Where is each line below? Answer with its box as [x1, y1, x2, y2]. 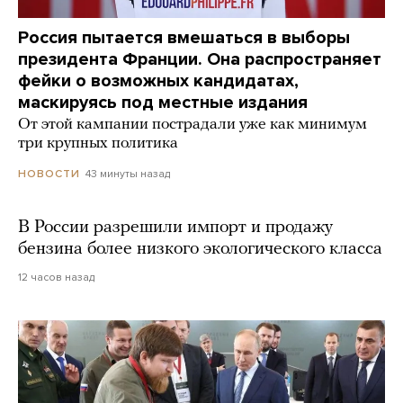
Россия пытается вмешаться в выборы [18, 26, 350, 49]
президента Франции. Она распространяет [18, 48, 381, 70]
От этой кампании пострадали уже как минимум [18, 115, 367, 133]
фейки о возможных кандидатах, [18, 69, 299, 92]
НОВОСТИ [18, 167, 80, 181]
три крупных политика [18, 134, 178, 152]
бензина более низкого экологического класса [18, 240, 382, 259]
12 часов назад [18, 271, 94, 284]
